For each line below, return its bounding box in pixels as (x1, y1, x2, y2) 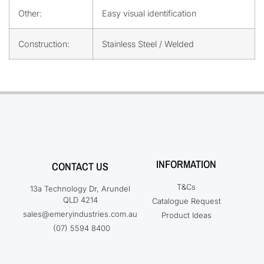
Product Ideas (161, 210, 212, 220)
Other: (18, 8, 42, 18)
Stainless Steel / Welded (102, 38, 194, 49)
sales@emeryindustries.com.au (23, 209, 137, 219)
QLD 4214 (62, 194, 98, 204)
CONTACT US (52, 159, 108, 174)
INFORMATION (156, 156, 216, 171)
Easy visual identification (102, 8, 196, 18)
